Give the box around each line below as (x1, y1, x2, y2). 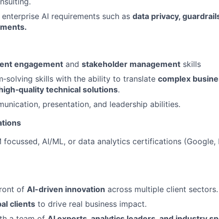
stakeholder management (82, 59, 180, 69)
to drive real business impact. (35, 199, 147, 209)
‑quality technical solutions (15, 85, 118, 94)
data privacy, (132, 11, 182, 21)
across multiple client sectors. (105, 184, 218, 194)
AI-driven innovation (27, 184, 105, 194)
